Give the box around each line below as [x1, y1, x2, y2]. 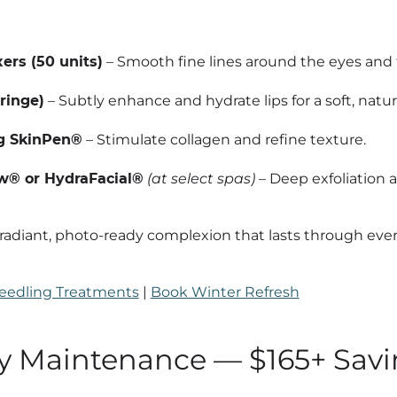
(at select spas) [146, 169, 255, 187]
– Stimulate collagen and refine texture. [82, 130, 366, 148]
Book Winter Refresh [150, 283, 300, 300]
